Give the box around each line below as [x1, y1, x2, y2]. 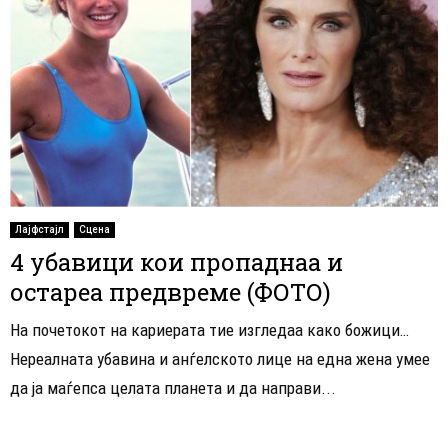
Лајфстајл [15, 223, 64, 235]
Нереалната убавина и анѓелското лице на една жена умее [10, 348, 430, 369]
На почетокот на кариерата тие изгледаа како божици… [10, 319, 409, 340]
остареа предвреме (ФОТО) [10, 275, 331, 308]
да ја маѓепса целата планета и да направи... [10, 377, 336, 398]
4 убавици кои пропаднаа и [10, 245, 343, 278]
